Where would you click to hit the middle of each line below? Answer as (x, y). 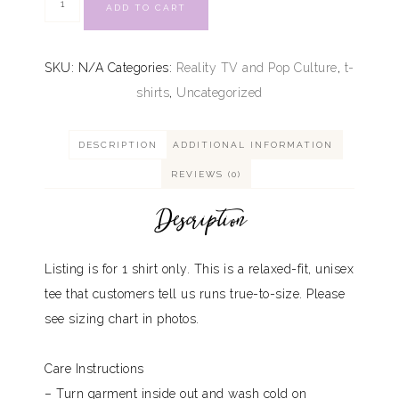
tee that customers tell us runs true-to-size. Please (195, 293)
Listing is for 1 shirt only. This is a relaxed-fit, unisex (199, 269)
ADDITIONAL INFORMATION (252, 145)
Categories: (142, 68)
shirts (153, 93)
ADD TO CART (146, 8)
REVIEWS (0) (206, 174)
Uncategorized (220, 93)
